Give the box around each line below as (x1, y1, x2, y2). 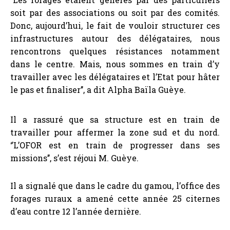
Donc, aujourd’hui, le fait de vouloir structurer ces (10, 20, 220, 31)
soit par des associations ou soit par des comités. (10, 7, 220, 18)
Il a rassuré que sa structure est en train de (10, 114, 220, 125)
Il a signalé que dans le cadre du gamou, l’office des (10, 180, 220, 191)
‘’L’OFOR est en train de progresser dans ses (10, 140, 220, 150)
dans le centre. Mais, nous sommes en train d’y (10, 58, 220, 69)
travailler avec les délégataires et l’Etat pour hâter (10, 71, 220, 82)
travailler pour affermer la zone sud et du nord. (10, 127, 220, 138)
